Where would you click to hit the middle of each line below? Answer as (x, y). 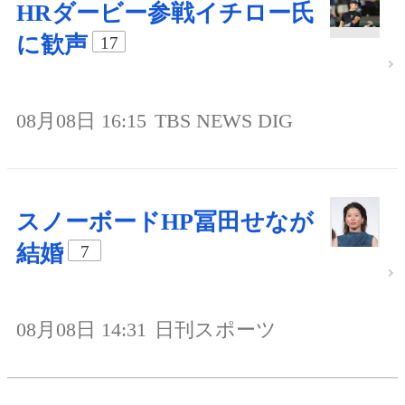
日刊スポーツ (216, 329)
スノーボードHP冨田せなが (165, 221)
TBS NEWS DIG (224, 120)
